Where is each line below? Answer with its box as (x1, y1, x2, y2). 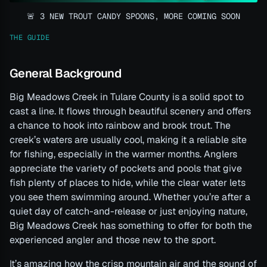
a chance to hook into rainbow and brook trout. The (10, 119, 231, 132)
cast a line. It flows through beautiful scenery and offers (10, 105, 251, 118)
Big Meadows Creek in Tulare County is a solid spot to (10, 91, 244, 104)
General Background (10, 66, 122, 82)
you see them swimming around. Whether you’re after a (10, 191, 250, 204)
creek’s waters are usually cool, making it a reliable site (10, 133, 247, 147)
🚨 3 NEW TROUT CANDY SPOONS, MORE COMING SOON (27, 11, 240, 22)
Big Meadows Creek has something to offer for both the (10, 219, 252, 232)
